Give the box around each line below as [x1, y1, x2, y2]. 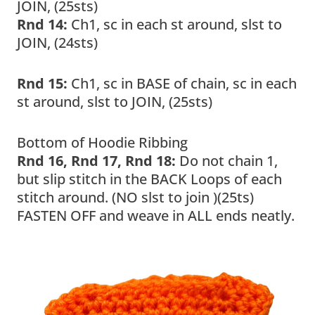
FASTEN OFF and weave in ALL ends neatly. [17, 205, 295, 225]
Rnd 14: [17, 14, 71, 34]
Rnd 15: [17, 73, 71, 93]
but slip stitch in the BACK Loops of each [17, 169, 282, 188]
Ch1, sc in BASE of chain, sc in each [71, 73, 297, 93]
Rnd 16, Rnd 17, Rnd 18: [17, 150, 179, 170]
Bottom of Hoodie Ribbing [17, 132, 188, 152]
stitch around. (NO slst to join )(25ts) [17, 187, 254, 207]
